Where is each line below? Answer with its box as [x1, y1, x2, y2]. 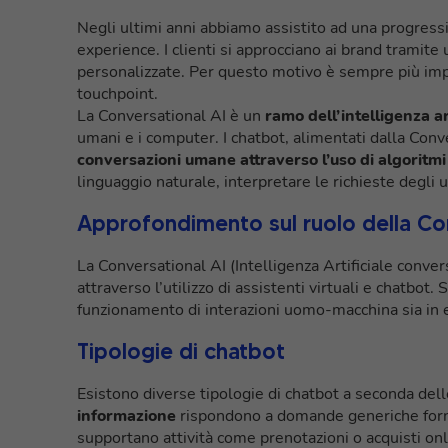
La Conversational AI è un [77, 104, 265, 127]
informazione [77, 404, 176, 427]
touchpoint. [77, 82, 158, 105]
